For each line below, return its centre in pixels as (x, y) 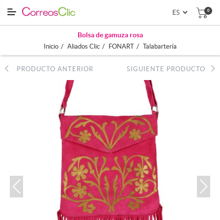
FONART (121, 46)
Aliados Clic (83, 46)
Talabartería (160, 46)
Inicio (51, 46)
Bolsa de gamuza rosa (110, 35)
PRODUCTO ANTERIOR (51, 69)
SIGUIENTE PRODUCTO (169, 69)
